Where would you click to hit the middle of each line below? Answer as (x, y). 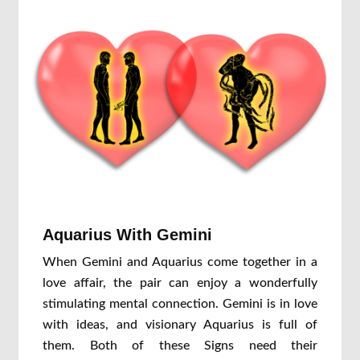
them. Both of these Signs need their (180, 346)
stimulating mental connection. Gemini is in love (180, 304)
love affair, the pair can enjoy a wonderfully (180, 283)
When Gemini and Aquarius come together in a (180, 262)
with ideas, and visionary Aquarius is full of (180, 325)
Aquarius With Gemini (127, 235)
